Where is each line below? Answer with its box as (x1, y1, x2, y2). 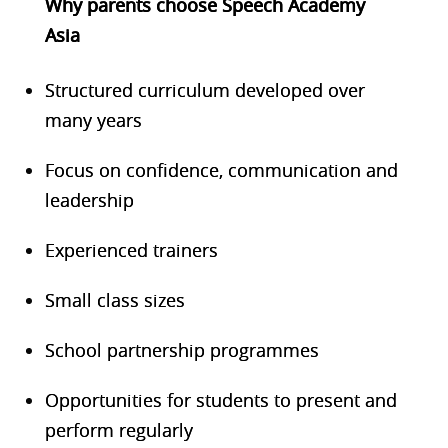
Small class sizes (44, 287, 185, 312)
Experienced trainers (44, 237, 218, 262)
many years (44, 107, 142, 132)
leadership (44, 187, 134, 212)
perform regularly (44, 417, 193, 442)
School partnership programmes (44, 337, 319, 362)
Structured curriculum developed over (44, 77, 365, 102)
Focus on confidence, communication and (44, 157, 398, 182)
